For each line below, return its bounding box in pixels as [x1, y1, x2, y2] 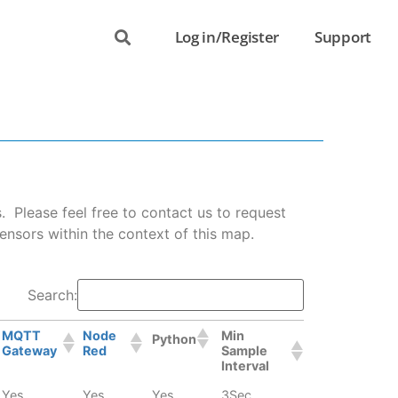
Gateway [2, 343, 57, 359]
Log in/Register [174, 27, 280, 48]
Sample [221, 343, 267, 359]
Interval [221, 358, 269, 374]
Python [152, 330, 196, 346]
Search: [28, 286, 77, 305]
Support [314, 27, 371, 48]
